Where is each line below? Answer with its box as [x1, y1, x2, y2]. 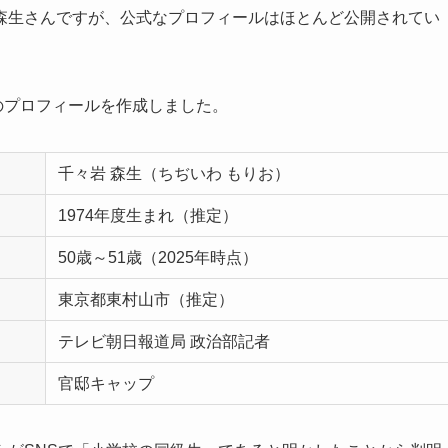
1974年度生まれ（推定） [58, 207, 238, 225]
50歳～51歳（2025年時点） [58, 249, 258, 267]
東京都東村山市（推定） [58, 291, 234, 309]
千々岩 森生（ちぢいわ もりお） [58, 165, 290, 183]
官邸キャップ [58, 375, 154, 393]
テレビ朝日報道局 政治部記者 [58, 333, 270, 351]
